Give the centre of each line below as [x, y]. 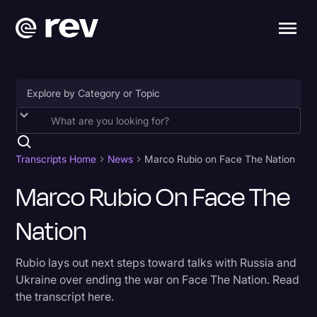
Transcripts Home [56, 159]
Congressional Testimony [85, 261]
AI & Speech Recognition [84, 157]
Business [47, 209]
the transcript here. [65, 296]
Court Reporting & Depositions [96, 288]
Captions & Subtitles [73, 235]
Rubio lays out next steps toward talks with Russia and [156, 263]
